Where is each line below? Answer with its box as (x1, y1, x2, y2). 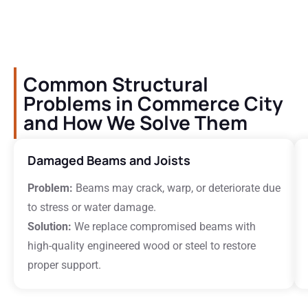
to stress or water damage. (27, 201, 156, 214)
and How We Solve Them (23, 109, 247, 135)
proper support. (27, 258, 101, 272)
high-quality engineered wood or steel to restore (27, 239, 256, 252)
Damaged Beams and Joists (27, 152, 190, 168)
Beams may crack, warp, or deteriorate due (73, 181, 280, 195)
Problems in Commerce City (23, 90, 283, 116)
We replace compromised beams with (71, 220, 256, 233)
